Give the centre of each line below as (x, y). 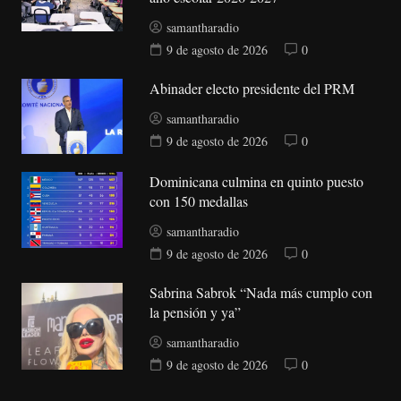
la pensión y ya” (196, 312)
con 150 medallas (199, 201)
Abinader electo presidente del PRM (252, 89)
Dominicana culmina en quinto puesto (257, 182)
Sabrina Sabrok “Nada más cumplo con (261, 293)
